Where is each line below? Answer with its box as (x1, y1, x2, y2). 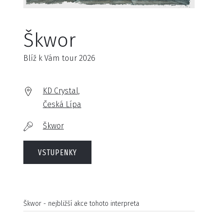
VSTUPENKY (38, 147, 77, 157)
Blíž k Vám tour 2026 (23, 54, 95, 63)
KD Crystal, (43, 86, 80, 95)
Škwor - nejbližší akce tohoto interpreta (23, 200, 139, 208)
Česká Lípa (43, 100, 81, 109)
